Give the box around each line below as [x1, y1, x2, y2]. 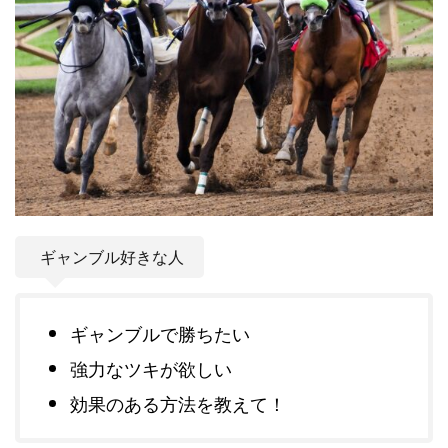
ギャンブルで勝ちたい [70, 320, 250, 347]
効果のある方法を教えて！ [70, 390, 286, 417]
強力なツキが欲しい [70, 355, 232, 382]
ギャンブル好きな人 [40, 245, 184, 269]
